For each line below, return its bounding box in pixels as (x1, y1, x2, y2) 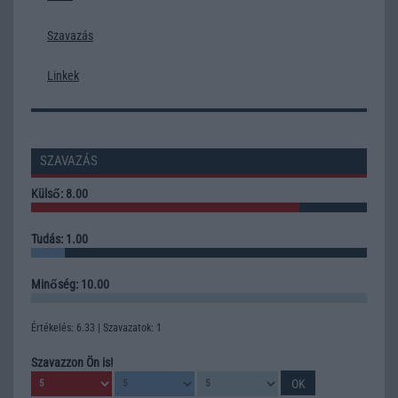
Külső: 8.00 (31, 186, 88, 201)
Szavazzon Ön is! (31, 354, 113, 370)
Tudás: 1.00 (31, 231, 88, 246)
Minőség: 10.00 (31, 276, 109, 291)
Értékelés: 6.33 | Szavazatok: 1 (31, 321, 162, 334)
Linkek (47, 68, 79, 83)
